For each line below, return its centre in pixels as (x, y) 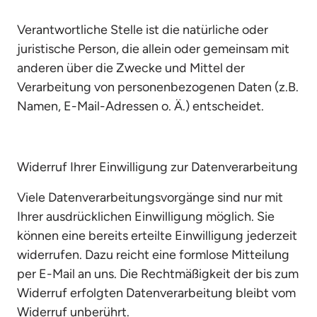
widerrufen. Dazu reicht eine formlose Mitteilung (153, 255)
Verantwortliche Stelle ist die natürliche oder (143, 30)
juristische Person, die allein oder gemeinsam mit (153, 49)
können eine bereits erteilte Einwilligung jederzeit (157, 236)
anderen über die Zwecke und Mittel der (131, 68)
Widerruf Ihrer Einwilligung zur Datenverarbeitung (157, 167)
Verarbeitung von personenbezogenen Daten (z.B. (158, 87)
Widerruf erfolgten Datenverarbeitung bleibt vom (156, 293)
